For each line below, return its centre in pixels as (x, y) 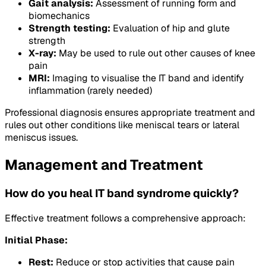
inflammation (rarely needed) (90, 91)
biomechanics (59, 16)
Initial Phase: (36, 240)
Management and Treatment (104, 165)
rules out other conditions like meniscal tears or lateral (122, 125)
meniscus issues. (41, 138)
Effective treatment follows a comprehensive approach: (125, 218)
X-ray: (42, 53)
